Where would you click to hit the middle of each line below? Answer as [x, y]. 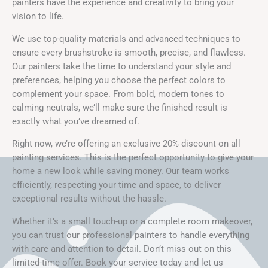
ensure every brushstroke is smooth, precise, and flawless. [129, 52]
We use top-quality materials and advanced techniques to [126, 39]
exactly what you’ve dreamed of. [76, 121]
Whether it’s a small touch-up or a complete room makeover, [132, 221]
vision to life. [38, 16]
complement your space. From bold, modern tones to [118, 94]
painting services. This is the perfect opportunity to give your [133, 158]
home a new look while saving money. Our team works [121, 171]
